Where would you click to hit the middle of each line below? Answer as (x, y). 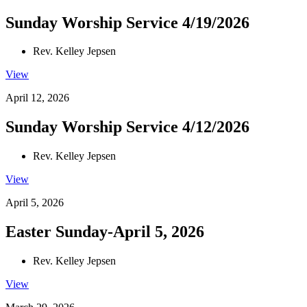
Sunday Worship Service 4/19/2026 (127, 22)
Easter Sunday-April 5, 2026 (105, 232)
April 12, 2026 (37, 98)
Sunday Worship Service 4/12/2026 (127, 127)
